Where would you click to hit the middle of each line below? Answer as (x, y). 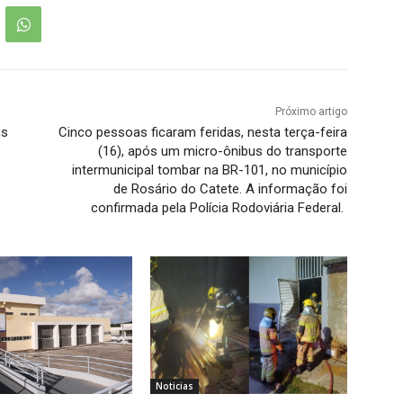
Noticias (175, 386)
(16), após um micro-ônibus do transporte (222, 152)
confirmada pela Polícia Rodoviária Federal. (219, 208)
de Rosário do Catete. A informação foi (230, 189)
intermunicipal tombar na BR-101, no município (209, 170)
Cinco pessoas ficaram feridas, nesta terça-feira (202, 133)
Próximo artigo (311, 112)
